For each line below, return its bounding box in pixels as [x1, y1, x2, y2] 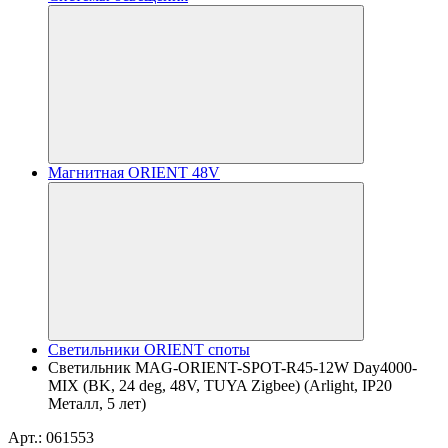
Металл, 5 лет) [48, 395, 146, 412]
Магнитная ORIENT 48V [48, 164, 220, 181]
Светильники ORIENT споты [48, 341, 250, 358]
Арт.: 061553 [8, 429, 94, 446]
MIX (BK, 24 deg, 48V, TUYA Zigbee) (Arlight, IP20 [48, 377, 392, 394]
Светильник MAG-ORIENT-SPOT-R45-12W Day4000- [48, 359, 417, 376]
